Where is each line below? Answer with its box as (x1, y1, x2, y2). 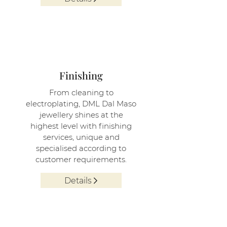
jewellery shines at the (39, 110, 123, 120)
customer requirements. (35, 155, 127, 164)
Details (64, 175, 92, 185)
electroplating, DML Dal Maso (26, 99, 136, 108)
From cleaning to (49, 88, 113, 97)
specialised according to (36, 143, 126, 153)
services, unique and (43, 132, 120, 142)
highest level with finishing (30, 121, 132, 131)
